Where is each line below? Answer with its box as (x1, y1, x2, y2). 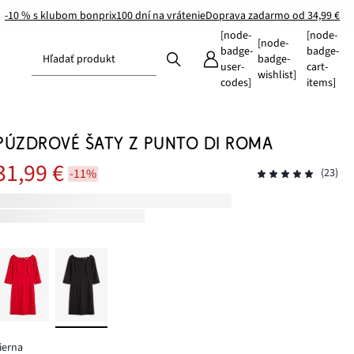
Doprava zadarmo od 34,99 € (205, 7, 340, 24)
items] (306, 75, 336, 91)
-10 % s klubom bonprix (5, 7, 116, 24)
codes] (220, 75, 251, 91)
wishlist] (257, 67, 296, 83)
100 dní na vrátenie (116, 7, 205, 24)
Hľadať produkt (43, 51, 115, 67)
